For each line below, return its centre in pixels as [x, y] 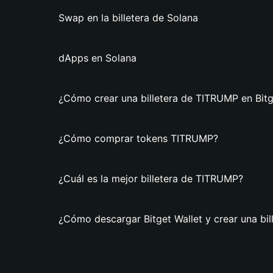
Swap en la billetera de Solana [128, 18]
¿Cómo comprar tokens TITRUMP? [138, 138]
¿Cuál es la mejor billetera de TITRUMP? [151, 179]
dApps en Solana [97, 58]
